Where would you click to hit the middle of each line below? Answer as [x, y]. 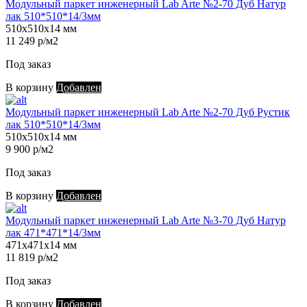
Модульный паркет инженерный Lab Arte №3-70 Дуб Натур [146, 221]
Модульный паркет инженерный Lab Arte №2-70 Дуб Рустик [148, 112]
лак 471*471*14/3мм [53, 233]
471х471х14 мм [41, 245]
